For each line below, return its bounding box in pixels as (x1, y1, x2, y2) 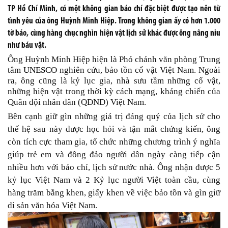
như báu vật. (8, 41, 46, 50)
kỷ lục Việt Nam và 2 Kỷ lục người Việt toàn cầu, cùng (8, 175, 220, 185)
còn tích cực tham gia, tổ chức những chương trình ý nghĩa (8, 137, 220, 147)
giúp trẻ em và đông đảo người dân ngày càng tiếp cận (8, 150, 220, 159)
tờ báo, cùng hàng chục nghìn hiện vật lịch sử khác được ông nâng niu (8, 29, 220, 38)
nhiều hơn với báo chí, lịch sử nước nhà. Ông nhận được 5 (8, 162, 220, 172)
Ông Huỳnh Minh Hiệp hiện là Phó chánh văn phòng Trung (8, 54, 220, 64)
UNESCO (23, 65, 57, 75)
